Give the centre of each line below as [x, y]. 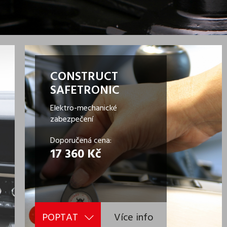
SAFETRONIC [85, 91]
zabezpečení [71, 120]
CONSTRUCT [84, 77]
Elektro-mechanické [83, 108]
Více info [134, 218]
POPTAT [61, 218]
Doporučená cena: [81, 141]
